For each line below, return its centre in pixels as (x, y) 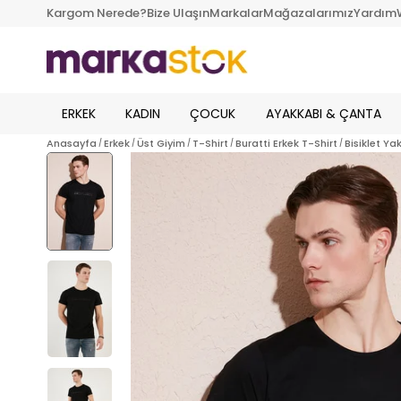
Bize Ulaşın (178, 13)
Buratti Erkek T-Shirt (286, 143)
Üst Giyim (161, 143)
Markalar (236, 13)
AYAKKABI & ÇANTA (323, 113)
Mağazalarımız (308, 13)
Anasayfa (72, 143)
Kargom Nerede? (97, 13)
